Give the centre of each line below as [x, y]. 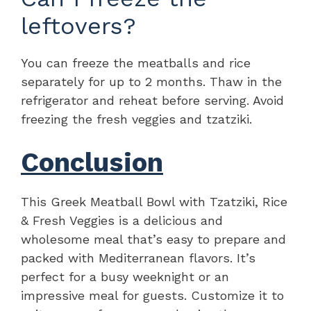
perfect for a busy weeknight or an [125, 276]
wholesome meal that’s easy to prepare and [153, 239]
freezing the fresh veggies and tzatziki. [136, 119]
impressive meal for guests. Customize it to [152, 295]
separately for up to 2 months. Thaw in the [151, 81]
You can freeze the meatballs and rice [136, 62]
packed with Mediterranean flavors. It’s [138, 258]
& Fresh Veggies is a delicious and [122, 220]
